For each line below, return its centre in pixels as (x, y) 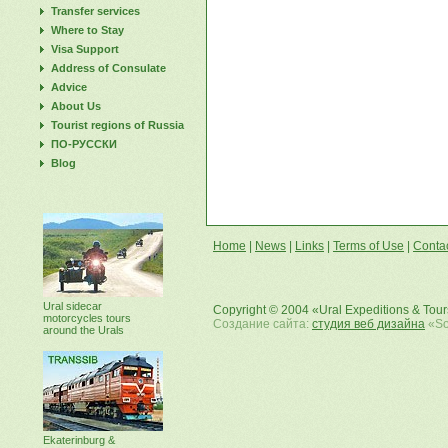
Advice (69, 87)
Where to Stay (87, 30)
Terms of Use (368, 246)
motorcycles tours (87, 318)
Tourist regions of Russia (117, 125)
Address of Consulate (108, 68)
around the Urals (83, 330)
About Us (76, 106)
